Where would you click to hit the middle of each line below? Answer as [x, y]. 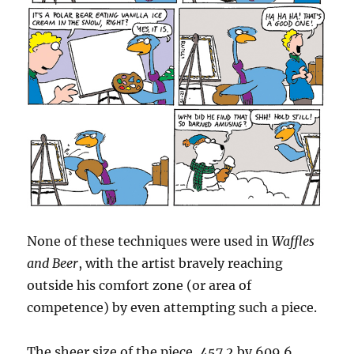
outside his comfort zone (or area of [139, 286]
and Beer [53, 264]
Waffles [294, 241]
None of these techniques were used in [150, 241]
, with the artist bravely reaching [181, 264]
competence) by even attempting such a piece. [172, 308]
